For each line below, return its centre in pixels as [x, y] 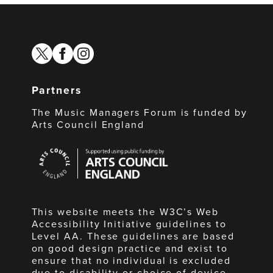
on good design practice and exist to [129, 248]
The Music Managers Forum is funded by [139, 112]
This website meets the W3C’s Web [125, 212]
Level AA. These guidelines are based [133, 236]
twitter [44, 49]
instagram [93, 49]
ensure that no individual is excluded [131, 261]
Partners [56, 90]
